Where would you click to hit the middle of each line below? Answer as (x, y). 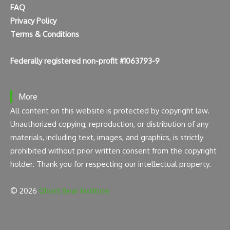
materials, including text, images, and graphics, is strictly (107, 138)
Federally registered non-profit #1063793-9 (85, 61)
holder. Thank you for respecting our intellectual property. (111, 164)
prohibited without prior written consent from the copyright (113, 151)
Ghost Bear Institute (74, 191)
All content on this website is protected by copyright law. (110, 111)
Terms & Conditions (45, 34)
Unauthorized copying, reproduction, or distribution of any (109, 124)
